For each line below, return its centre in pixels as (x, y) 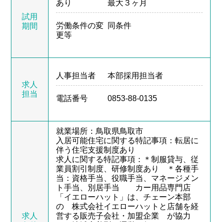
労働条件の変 (80, 25)
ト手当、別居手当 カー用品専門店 (124, 187)
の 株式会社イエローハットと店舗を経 (128, 206)
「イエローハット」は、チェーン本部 (124, 197)
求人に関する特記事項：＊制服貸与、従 (128, 159)
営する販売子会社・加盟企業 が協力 (124, 216)
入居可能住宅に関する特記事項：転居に (128, 140)
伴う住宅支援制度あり (96, 150)
